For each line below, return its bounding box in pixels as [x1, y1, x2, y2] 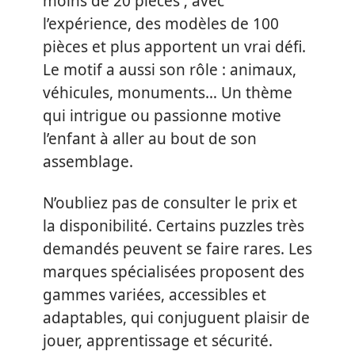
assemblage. [43, 151, 133, 172]
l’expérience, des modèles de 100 [43, 13, 279, 34]
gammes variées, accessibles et [43, 284, 266, 305]
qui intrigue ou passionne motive [43, 105, 281, 126]
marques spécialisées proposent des [43, 261, 304, 282]
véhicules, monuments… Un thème [43, 82, 292, 103]
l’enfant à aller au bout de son [43, 128, 257, 149]
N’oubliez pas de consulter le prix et [43, 192, 297, 213]
